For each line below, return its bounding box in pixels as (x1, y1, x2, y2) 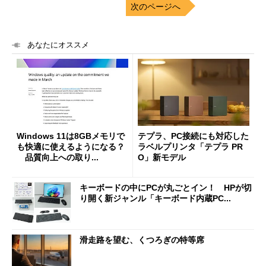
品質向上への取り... (17, 152, 99, 162)
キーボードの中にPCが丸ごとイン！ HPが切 (80, 183, 252, 193)
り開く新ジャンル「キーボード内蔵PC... (80, 194, 231, 204)
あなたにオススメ (27, 40, 89, 49)
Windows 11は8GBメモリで (17, 131, 125, 141)
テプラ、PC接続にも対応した (138, 131, 249, 141)
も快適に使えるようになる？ (17, 141, 125, 151)
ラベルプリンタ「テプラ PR (138, 141, 243, 151)
